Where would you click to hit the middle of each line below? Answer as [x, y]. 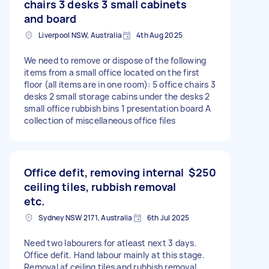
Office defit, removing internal [104, 172]
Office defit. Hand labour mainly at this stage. [114, 255]
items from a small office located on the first [112, 72]
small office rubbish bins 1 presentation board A [117, 108]
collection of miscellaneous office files [100, 120]
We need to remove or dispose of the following [115, 60]
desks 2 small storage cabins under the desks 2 [117, 96]
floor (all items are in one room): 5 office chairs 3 [120, 84]
